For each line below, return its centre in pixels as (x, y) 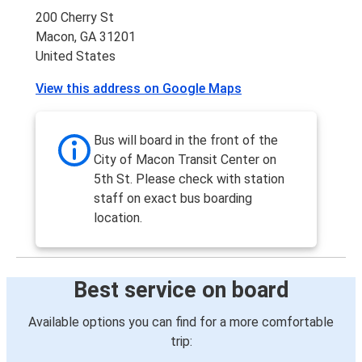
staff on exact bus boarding (173, 199)
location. (118, 218)
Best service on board (181, 290)
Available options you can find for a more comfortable (181, 322)
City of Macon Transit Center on (185, 160)
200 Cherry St (75, 18)
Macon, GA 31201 (86, 37)
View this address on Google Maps (139, 89)
